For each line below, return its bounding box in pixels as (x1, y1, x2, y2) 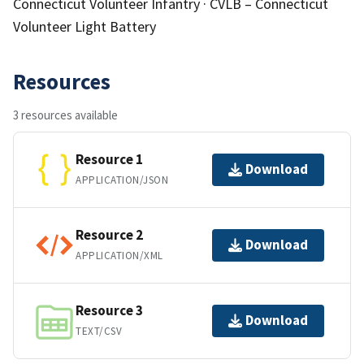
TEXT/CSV (76, 324, 123, 339)
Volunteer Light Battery (13, 16, 156, 36)
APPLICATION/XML (76, 249, 163, 263)
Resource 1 (76, 150, 143, 169)
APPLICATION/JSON (76, 173, 169, 188)
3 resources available (13, 106, 118, 123)
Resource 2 (76, 226, 143, 245)
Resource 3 (76, 301, 143, 320)
